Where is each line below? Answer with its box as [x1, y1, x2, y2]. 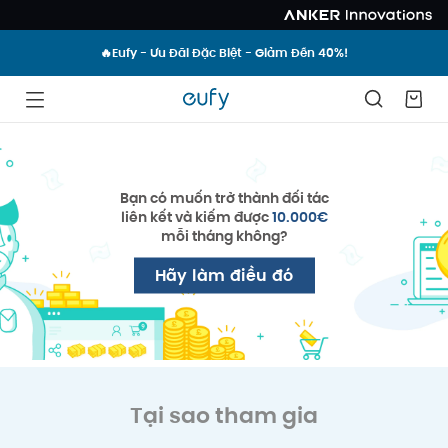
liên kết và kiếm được [120, 206, 272, 227]
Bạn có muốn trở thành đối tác [119, 187, 329, 208]
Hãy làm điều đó [154, 263, 294, 287]
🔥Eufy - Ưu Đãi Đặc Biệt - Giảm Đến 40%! [99, 44, 348, 61]
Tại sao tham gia [130, 399, 318, 431]
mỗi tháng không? [160, 225, 288, 246]
